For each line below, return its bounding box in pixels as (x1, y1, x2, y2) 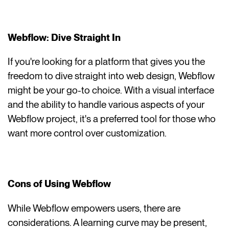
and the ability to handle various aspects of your (8, 99, 205, 111)
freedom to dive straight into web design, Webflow (8, 70, 215, 82)
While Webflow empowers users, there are (8, 202, 181, 214)
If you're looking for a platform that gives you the (8, 56, 205, 68)
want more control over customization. (8, 127, 167, 140)
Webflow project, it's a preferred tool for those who (8, 113, 216, 125)
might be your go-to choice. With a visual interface (8, 84, 215, 97)
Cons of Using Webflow (8, 178, 111, 190)
